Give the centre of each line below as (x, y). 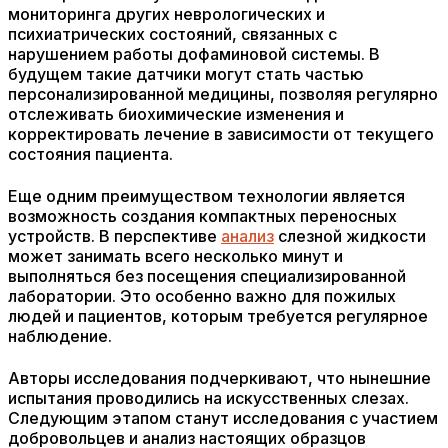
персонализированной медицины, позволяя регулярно (223, 94)
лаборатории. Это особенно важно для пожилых (202, 296)
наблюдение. (60, 336)
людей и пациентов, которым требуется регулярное (218, 316)
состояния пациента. (90, 154)
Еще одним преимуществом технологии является (206, 196)
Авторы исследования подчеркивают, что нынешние (219, 378)
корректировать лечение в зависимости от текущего (221, 134)
